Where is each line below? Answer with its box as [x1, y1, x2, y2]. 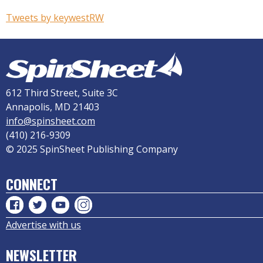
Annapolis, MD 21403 [6, 100, 99, 114]
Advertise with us [6, 218, 81, 232]
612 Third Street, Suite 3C [6, 86, 118, 100]
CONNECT [6, 173, 58, 195]
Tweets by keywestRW [6, 11, 104, 24]
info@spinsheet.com [6, 114, 95, 128]
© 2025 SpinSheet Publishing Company [6, 143, 178, 156]
